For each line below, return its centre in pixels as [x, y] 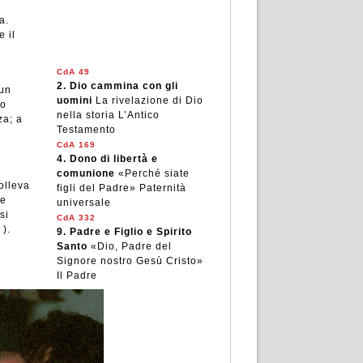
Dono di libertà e [113, 159]
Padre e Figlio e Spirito [130, 232]
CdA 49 [73, 72]
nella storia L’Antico [108, 115]
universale [83, 203]
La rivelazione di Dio [149, 100]
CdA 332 [76, 218]
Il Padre [77, 275]
